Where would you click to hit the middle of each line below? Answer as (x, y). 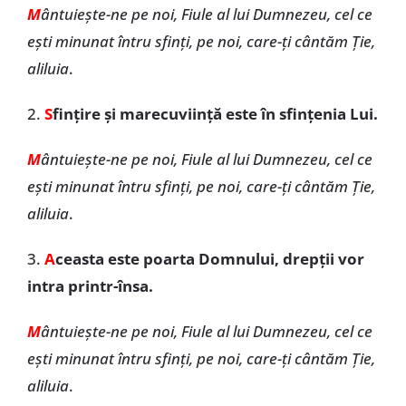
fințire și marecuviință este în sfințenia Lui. (215, 114)
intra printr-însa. (90, 286)
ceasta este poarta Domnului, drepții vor (209, 259)
